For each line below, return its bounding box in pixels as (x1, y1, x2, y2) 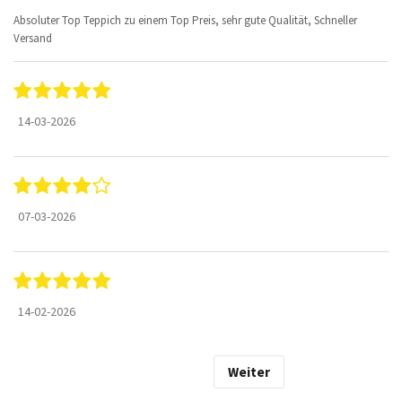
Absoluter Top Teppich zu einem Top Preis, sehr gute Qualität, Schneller (13, 12, 357, 28)
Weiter (227, 363, 270, 380)
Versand (13, 30, 52, 46)
